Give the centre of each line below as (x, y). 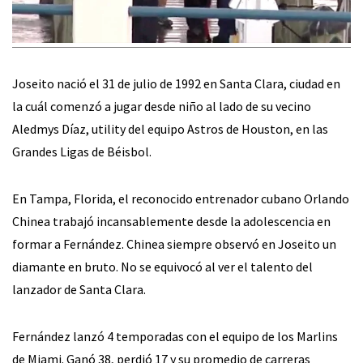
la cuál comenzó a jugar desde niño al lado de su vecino (162, 107)
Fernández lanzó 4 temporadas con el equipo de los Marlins (175, 337)
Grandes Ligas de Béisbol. (82, 152)
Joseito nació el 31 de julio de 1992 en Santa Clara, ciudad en (176, 84)
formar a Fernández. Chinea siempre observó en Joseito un (174, 244)
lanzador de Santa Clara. (79, 290)
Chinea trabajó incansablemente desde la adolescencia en (171, 222)
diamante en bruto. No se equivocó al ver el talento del (162, 267)
